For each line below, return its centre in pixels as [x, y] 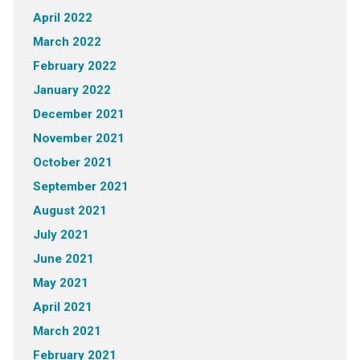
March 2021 [67, 331]
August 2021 [70, 211]
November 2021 [78, 139]
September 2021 [80, 187]
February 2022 [74, 66]
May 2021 [60, 283]
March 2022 [67, 42]
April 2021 [62, 307]
